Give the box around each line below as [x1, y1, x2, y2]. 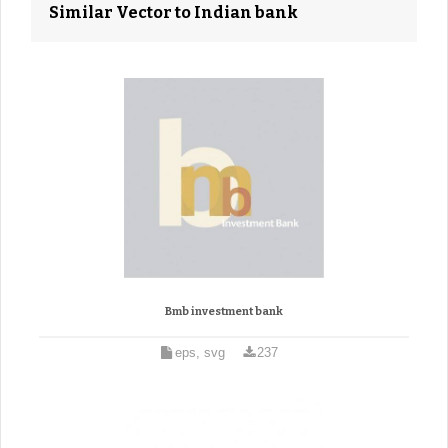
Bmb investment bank [165, 305, 283, 319]
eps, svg [174, 345, 225, 361]
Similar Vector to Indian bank [49, 3, 298, 22]
